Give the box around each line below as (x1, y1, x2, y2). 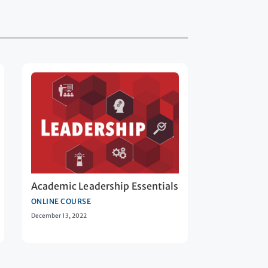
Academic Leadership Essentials (31, 180, 179, 193)
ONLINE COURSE (31, 197, 91, 206)
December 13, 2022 (31, 212, 87, 220)
